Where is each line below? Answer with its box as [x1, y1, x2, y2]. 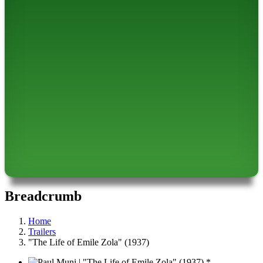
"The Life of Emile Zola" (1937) [28, 237, 149, 248]
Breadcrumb [5, 188, 82, 204]
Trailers [28, 227, 56, 237]
